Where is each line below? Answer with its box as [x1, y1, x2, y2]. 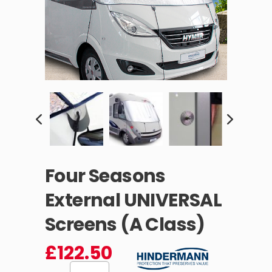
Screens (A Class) [45, 212, 205, 238]
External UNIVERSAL [45, 188, 222, 214]
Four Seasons [45, 163, 166, 189]
